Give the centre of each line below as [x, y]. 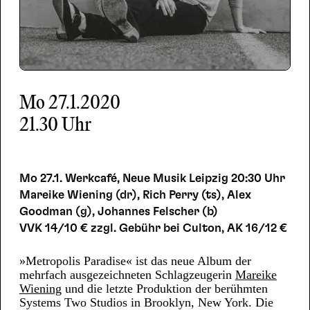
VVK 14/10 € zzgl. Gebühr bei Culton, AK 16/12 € [154, 228]
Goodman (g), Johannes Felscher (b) [118, 211]
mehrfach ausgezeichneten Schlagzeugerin [127, 275]
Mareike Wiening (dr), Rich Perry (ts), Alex [135, 194]
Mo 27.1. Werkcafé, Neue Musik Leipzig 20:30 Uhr [153, 178]
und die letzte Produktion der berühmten [164, 289]
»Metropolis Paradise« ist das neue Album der [135, 261]
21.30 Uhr [55, 125]
